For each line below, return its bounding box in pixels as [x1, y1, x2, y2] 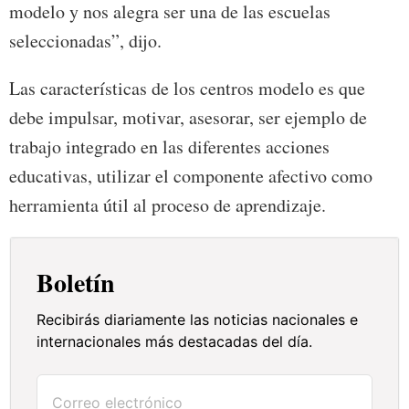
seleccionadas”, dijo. [9, 28, 162, 54]
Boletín [37, 264, 116, 302]
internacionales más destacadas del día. [37, 332, 313, 351]
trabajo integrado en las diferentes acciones [9, 134, 330, 160]
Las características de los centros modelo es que [9, 76, 365, 101]
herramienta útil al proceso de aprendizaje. [9, 193, 326, 218]
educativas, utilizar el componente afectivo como [9, 163, 372, 189]
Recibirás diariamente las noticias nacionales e [37, 310, 359, 330]
